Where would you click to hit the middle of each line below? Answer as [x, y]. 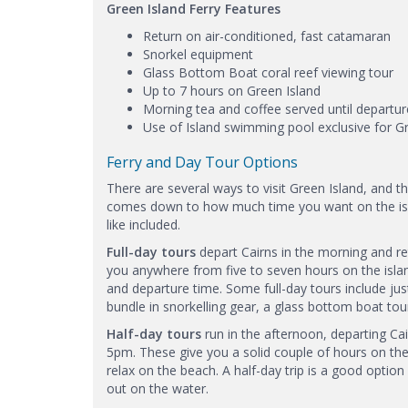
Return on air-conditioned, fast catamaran [267, 36]
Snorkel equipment [200, 54]
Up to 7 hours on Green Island [232, 90]
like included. [143, 224]
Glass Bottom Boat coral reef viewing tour [268, 72]
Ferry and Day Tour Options [202, 162]
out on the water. [158, 388]
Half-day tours [156, 333]
